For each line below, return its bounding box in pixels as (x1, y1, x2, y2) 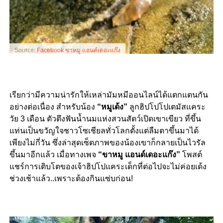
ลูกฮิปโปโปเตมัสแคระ (129, 102, 206, 111)
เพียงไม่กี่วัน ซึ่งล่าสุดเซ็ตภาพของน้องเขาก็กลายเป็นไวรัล (9, 138, 206, 147)
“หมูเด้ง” (97, 102, 129, 111)
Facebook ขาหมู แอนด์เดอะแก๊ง (36, 46, 120, 54)
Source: (14, 46, 37, 54)
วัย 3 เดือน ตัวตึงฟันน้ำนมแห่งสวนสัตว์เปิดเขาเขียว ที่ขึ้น (9, 114, 201, 123)
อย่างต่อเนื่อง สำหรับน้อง (9, 102, 97, 111)
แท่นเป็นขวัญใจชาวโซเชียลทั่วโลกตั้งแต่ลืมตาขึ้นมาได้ (9, 126, 199, 135)
